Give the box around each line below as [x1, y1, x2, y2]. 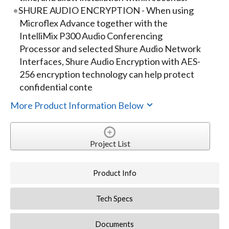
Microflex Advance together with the [19, 17, 168, 29]
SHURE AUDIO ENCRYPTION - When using [18, 5, 194, 16]
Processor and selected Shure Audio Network [19, 43, 201, 55]
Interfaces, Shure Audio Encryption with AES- [19, 56, 200, 67]
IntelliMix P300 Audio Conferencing [19, 30, 163, 42]
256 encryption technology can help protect [19, 68, 194, 80]
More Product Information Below [10, 99, 145, 111]
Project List [89, 138, 130, 148]
